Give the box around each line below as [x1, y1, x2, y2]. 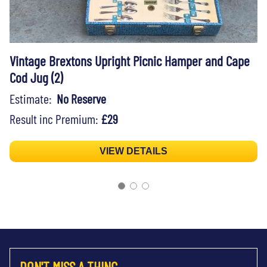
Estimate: [10, 90, 57, 106]
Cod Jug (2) [10, 69, 63, 86]
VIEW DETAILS [100, 145, 167, 156]
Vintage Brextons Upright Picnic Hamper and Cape [10, 52, 250, 69]
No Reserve [57, 90, 106, 106]
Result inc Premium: [10, 110, 101, 126]
